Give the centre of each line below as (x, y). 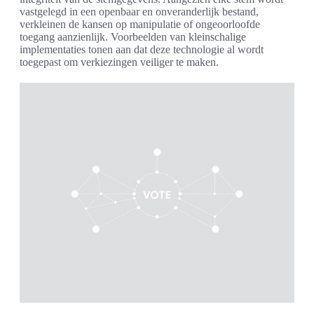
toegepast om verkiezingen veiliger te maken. (119, 62)
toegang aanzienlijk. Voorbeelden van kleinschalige (133, 37)
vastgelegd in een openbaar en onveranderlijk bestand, (139, 12)
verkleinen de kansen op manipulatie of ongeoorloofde (140, 25)
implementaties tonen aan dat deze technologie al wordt (142, 50)
